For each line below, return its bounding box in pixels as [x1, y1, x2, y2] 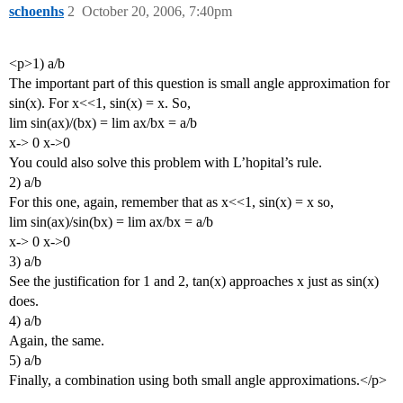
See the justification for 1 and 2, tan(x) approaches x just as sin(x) [9, 273, 379, 290]
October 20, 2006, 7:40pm [82, 4, 232, 20]
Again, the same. [9, 333, 104, 349]
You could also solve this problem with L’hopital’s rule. [9, 155, 322, 171]
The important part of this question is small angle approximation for [9, 76, 390, 92]
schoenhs [9, 4, 64, 20]
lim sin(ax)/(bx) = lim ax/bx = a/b [9, 115, 197, 131]
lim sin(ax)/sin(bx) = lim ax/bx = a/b [9, 214, 213, 230]
